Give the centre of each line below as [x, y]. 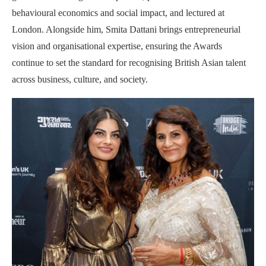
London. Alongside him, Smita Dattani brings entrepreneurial [126, 29]
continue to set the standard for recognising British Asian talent [129, 62]
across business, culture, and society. [80, 79]
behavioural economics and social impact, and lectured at [118, 12]
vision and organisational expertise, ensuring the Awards [117, 46]
